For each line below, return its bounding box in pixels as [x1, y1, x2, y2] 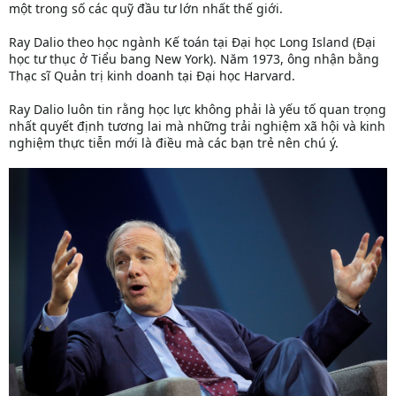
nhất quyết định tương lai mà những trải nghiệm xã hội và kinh [9, 117, 385, 134]
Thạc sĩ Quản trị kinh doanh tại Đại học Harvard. [9, 66, 295, 84]
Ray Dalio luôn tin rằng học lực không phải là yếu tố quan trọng [9, 100, 386, 118]
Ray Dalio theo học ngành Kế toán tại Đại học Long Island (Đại [9, 33, 376, 50]
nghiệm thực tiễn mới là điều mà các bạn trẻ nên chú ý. [9, 133, 339, 151]
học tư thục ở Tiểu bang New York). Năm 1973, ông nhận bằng [9, 49, 379, 67]
